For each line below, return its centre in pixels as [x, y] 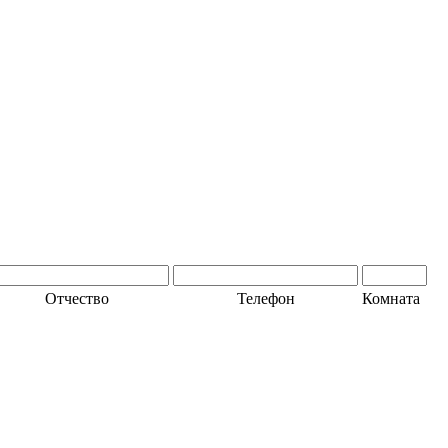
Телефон [265, 298]
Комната [395, 298]
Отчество [76, 298]
